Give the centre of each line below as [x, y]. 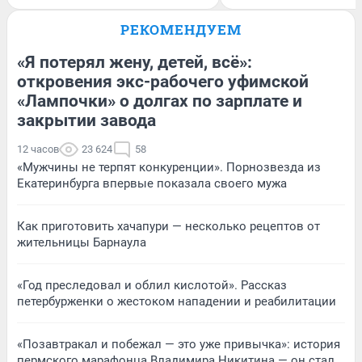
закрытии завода [86, 120]
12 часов [38, 149]
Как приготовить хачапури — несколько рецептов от [168, 226]
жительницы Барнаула [82, 242]
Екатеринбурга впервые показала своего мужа [152, 183]
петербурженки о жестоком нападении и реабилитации [177, 301]
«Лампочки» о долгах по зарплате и [160, 101]
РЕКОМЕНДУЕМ [181, 29]
